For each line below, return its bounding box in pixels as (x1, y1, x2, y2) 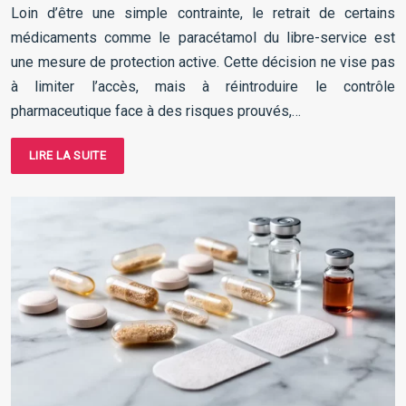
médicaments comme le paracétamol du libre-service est (11, 29, 395, 47)
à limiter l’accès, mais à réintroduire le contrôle (11, 78, 395, 96)
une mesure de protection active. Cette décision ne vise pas (11, 53, 395, 72)
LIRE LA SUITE (29, 149, 106, 163)
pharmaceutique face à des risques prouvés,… (11, 102, 301, 121)
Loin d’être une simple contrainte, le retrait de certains (11, 5, 395, 23)
